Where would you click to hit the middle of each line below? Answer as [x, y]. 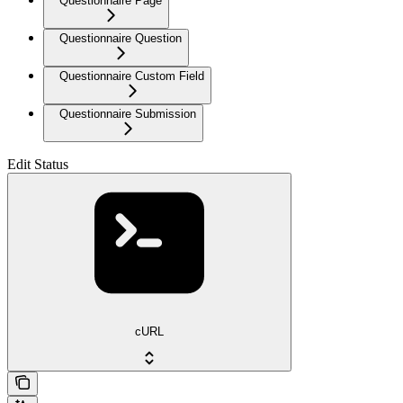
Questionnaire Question [121, 38]
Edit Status [38, 164]
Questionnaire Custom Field [132, 76]
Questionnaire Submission [128, 113]
